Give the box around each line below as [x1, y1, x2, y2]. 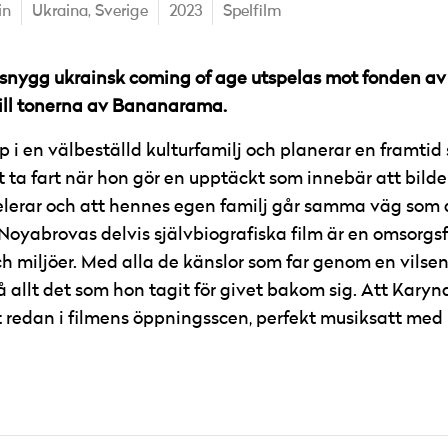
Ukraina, [32, 4, 95, 20]
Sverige [95, 4, 148, 20]
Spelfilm [223, 4, 282, 20]
